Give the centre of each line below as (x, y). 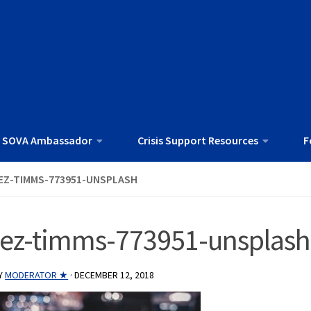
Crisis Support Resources (198, 141)
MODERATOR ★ (37, 275)
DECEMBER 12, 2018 (115, 275)
